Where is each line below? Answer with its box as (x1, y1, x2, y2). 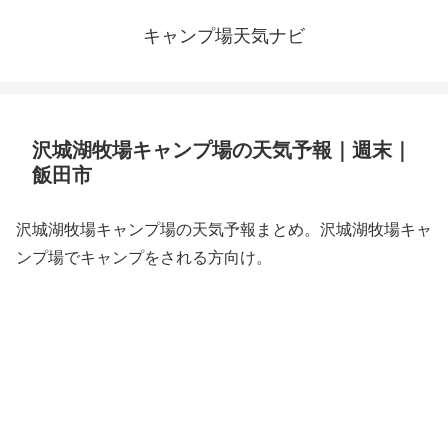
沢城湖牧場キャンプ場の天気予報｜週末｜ (32, 139, 412, 161)
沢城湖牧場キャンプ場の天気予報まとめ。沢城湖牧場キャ (16, 221, 432, 238)
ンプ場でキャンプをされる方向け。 (16, 249, 272, 266)
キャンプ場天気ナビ (143, 26, 305, 46)
